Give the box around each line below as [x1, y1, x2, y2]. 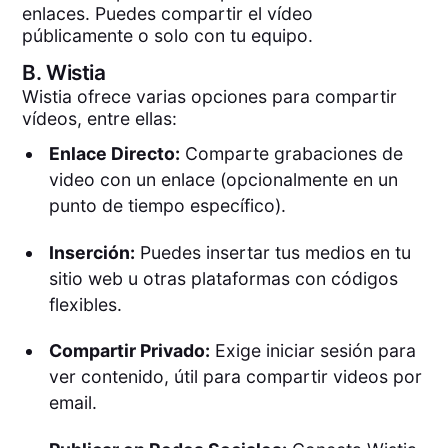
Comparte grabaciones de [179, 142, 403, 164]
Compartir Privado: [48, 340, 210, 362]
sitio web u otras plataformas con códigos [48, 267, 398, 289]
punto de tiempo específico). [48, 194, 286, 216]
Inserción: [48, 241, 135, 263]
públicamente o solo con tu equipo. [22, 24, 314, 46]
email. [48, 392, 97, 414]
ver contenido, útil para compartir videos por [48, 366, 422, 388]
